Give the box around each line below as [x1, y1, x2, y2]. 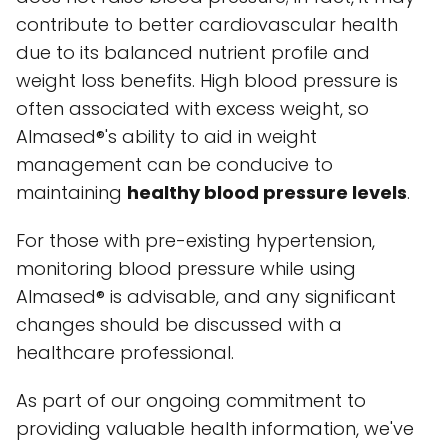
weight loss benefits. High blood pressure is [16, 68, 398, 94]
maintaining [16, 180, 127, 206]
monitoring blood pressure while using [16, 256, 356, 282]
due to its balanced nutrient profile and [16, 40, 370, 66]
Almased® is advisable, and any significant [16, 284, 396, 310]
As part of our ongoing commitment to [16, 388, 366, 414]
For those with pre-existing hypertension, [16, 228, 375, 254]
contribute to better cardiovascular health [16, 12, 398, 38]
